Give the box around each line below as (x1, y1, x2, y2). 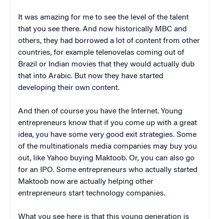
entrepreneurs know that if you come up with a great (18, 119, 197, 127)
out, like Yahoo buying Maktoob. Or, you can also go (18, 154, 195, 162)
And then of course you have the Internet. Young (18, 107, 182, 115)
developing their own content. (18, 84, 119, 92)
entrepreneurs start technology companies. (18, 189, 165, 197)
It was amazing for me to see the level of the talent (18, 13, 189, 22)
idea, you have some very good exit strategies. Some (18, 131, 197, 139)
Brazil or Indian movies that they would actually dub (18, 60, 195, 68)
